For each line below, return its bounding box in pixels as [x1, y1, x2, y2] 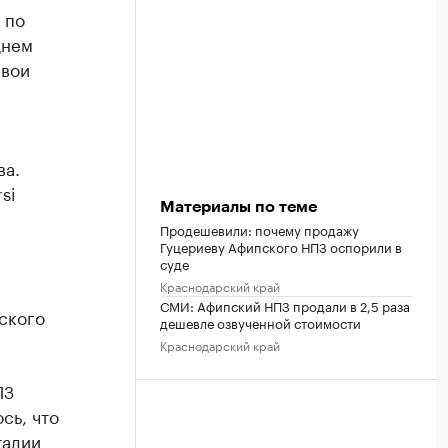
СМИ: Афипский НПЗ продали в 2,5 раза [160, 294, 410, 315]
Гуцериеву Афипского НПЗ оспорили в [160, 235, 402, 256]
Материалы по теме [160, 198, 317, 215]
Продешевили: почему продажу [160, 218, 359, 239]
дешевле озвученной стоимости [160, 311, 361, 332]
